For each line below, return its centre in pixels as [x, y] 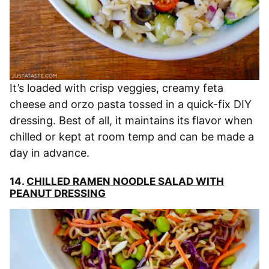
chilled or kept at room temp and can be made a [132, 137]
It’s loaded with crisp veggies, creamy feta [116, 88]
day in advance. [50, 153]
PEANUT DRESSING [58, 194]
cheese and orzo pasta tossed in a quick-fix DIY [131, 104]
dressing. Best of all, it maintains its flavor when [131, 121]
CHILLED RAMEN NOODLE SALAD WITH [125, 182]
